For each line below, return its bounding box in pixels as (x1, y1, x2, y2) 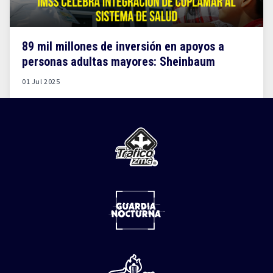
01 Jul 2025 (22, 77, 60, 86)
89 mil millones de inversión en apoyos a (22, 39, 224, 54)
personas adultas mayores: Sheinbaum (22, 54, 215, 69)
